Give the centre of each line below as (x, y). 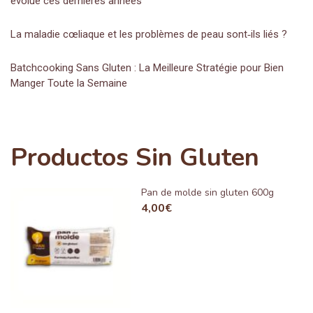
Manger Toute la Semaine (69, 83)
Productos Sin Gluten (135, 158)
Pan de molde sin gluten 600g (207, 192)
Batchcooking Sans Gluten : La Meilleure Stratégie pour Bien (147, 68)
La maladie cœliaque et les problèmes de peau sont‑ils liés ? (149, 34)
